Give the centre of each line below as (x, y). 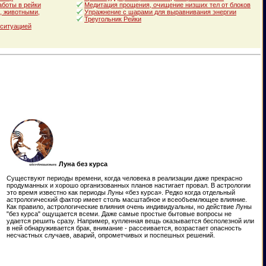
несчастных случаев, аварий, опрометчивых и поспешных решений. (111, 235)
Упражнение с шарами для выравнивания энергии (160, 12)
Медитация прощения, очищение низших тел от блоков (167, 5)
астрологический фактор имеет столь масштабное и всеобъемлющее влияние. (127, 200)
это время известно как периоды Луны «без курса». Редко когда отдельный (121, 193)
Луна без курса (82, 164)
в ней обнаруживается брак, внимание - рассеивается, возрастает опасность (124, 228)
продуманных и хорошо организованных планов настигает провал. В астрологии (129, 186)
